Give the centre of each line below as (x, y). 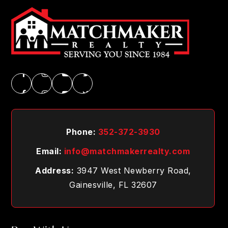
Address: (55, 170)
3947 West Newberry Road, (133, 170)
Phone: (82, 132)
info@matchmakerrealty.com (127, 151)
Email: (50, 151)
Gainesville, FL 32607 (113, 184)
